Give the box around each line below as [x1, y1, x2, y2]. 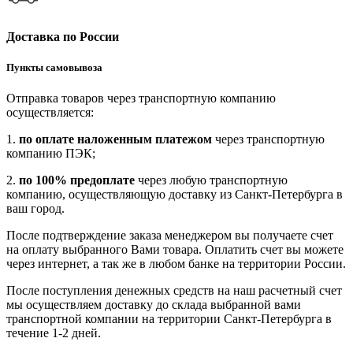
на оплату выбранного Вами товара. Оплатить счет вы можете [6, 243, 344, 257]
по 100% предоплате [19, 173, 135, 188]
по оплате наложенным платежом [19, 132, 212, 147]
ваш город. [6, 202, 65, 216]
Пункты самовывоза [6, 61, 102, 74]
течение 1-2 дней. [6, 326, 101, 340]
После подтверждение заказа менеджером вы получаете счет [6, 229, 333, 243]
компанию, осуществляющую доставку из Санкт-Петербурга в [6, 188, 343, 202]
